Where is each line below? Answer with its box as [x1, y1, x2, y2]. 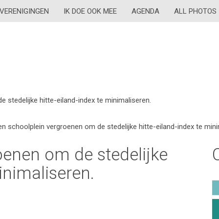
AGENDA [131, 6, 159, 16]
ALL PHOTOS [174, 6, 217, 16]
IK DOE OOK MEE [64, 6, 117, 16]
